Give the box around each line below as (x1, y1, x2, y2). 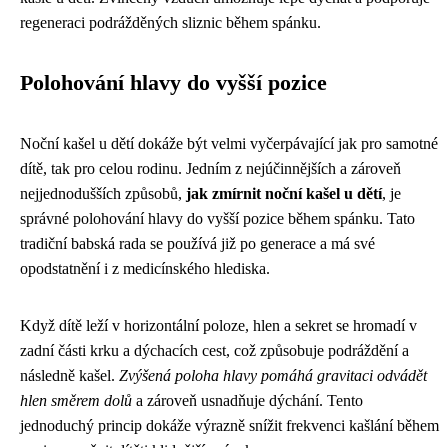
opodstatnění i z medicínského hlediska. (20, 259, 270, 277)
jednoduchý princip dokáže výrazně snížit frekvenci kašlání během (20, 416, 439, 434)
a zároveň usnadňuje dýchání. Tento (132, 391, 363, 409)
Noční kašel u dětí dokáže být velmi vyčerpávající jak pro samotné (20, 134, 438, 152)
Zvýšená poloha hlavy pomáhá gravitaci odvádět (119, 366, 427, 384)
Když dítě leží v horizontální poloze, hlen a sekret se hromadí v (20, 316, 417, 334)
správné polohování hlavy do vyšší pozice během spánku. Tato (20, 209, 415, 227)
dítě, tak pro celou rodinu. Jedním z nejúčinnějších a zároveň (20, 159, 401, 177)
